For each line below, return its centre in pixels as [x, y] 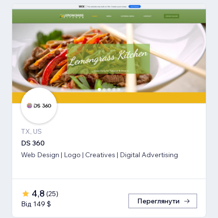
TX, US [31, 132]
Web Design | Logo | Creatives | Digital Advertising [100, 155]
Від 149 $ [36, 204]
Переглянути [158, 201]
